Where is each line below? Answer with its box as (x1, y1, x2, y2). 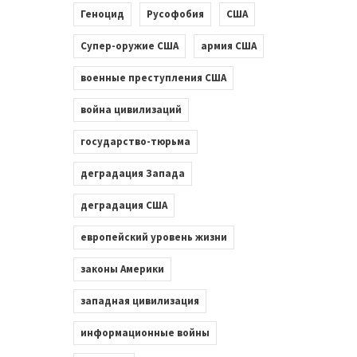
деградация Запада (80, 167, 185, 180)
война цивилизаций (80, 103, 182, 116)
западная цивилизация (80, 294, 199, 308)
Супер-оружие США (80, 39, 178, 53)
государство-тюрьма (80, 135, 190, 148)
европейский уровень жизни (80, 230, 227, 244)
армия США (200, 39, 257, 53)
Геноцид (80, 7, 124, 21)
